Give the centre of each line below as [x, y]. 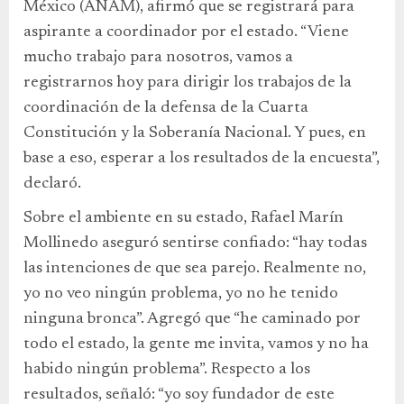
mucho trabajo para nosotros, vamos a [158, 57]
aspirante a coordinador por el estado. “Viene [186, 32]
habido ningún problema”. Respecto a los [167, 369]
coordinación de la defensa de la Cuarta [166, 108]
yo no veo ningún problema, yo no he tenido [181, 294]
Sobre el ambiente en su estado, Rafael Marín [184, 218]
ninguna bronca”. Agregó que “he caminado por [192, 319]
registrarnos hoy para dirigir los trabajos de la [188, 83]
